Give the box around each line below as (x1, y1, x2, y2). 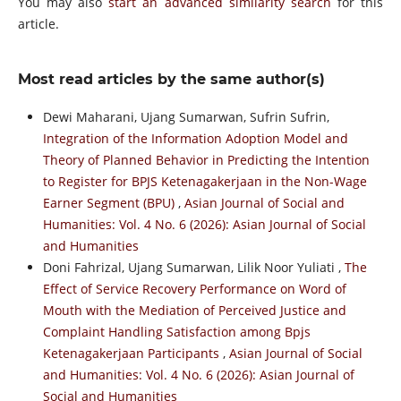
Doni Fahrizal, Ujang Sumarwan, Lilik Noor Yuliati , (42, 258, 345, 276)
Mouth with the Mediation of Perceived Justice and (42, 301, 346, 319)
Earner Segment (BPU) (42, 193, 178, 211)
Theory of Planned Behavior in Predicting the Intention (42, 150, 370, 168)
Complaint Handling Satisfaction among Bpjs (42, 322, 311, 340)
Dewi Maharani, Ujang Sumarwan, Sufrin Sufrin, (42, 107, 329, 125)
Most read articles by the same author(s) (17, 70, 325, 88)
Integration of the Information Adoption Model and (42, 129, 348, 147)
